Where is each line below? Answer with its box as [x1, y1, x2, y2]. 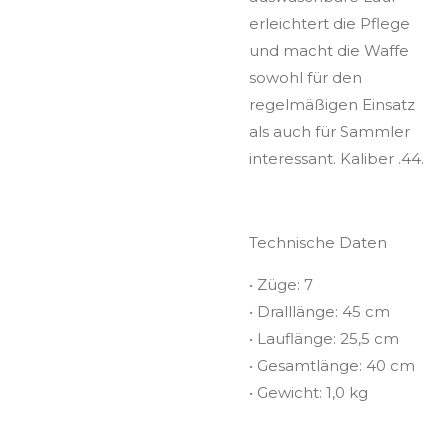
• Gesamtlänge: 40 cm [249, 355, 415, 375]
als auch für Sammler [249, 121, 410, 141]
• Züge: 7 [249, 274, 313, 294]
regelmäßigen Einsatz [249, 94, 415, 114]
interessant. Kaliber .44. [249, 148, 424, 168]
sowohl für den [249, 67, 362, 87]
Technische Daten [249, 232, 387, 252]
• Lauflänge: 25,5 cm [249, 328, 399, 348]
